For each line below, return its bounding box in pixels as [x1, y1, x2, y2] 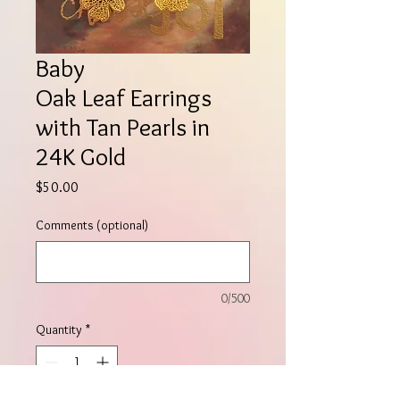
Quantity [36, 321, 82, 337]
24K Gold [36, 140, 126, 171]
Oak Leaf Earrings [36, 81, 212, 112]
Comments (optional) [36, 216, 148, 233]
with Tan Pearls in [36, 111, 210, 142]
